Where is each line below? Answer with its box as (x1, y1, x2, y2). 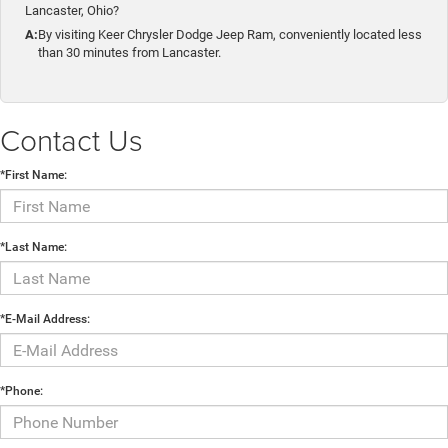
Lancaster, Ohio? (25, 3, 119, 19)
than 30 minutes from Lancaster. (38, 45, 221, 61)
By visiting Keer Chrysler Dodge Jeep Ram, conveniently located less (38, 27, 422, 43)
